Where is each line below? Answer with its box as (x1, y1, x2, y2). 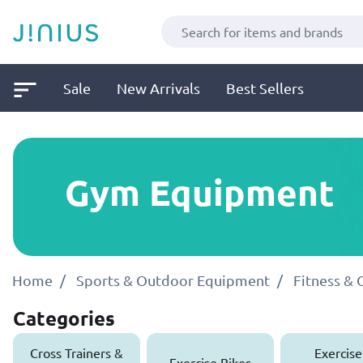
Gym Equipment (65, 170, 335, 216)
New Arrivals (117, 79, 200, 96)
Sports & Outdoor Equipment (76, 271, 270, 288)
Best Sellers (226, 79, 304, 96)
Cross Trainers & (30, 344, 123, 361)
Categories (13, 305, 115, 331)
